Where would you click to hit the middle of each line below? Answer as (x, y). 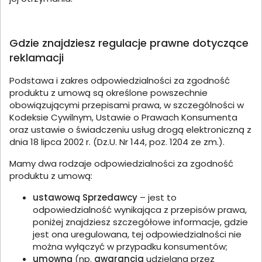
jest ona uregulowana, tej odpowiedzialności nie (137, 234)
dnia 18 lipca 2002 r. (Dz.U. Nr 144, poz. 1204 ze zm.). (117, 142)
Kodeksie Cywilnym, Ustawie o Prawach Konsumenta (123, 117)
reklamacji (37, 58)
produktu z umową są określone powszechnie (108, 93)
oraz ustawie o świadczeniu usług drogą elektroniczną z (130, 130)
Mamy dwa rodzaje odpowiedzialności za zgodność (121, 163)
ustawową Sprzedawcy (86, 197)
